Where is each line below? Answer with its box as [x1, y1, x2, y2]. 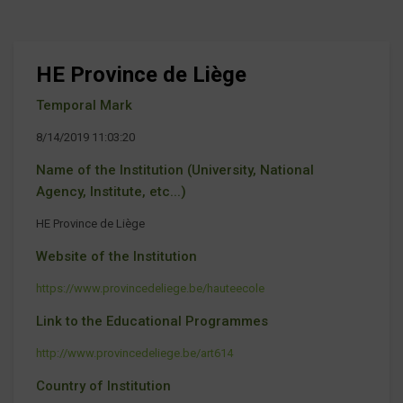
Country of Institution [36, 377, 171, 394]
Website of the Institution [36, 247, 197, 264]
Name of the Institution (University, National [36, 161, 314, 178]
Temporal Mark [36, 96, 132, 113]
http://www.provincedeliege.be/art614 [36, 345, 233, 360]
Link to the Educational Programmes [36, 312, 268, 329]
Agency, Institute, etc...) [36, 183, 186, 200]
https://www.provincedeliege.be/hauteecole [36, 281, 264, 295]
